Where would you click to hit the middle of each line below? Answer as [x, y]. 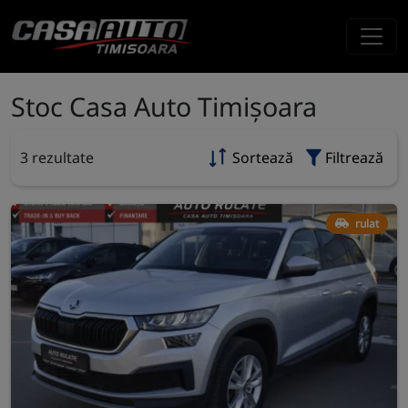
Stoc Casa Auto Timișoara [164, 106]
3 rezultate [57, 158]
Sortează [263, 158]
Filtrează [354, 158]
